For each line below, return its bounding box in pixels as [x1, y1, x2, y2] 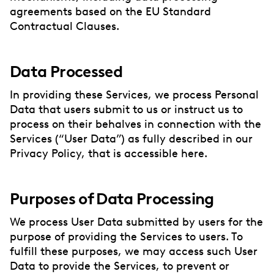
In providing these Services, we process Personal [10, 88, 259, 101]
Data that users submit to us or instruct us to [10, 103, 243, 116]
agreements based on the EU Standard [10, 5, 211, 18]
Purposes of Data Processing [10, 190, 214, 208]
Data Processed [10, 62, 123, 81]
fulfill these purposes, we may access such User [10, 245, 257, 257]
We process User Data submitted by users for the [10, 215, 263, 228]
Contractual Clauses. [10, 20, 119, 32]
